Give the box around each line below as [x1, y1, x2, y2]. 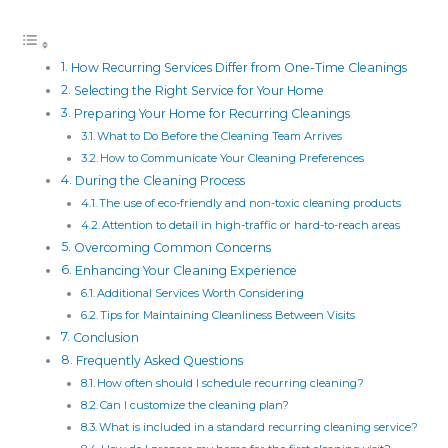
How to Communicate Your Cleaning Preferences [99, 151, 364, 166]
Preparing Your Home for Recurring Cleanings [73, 106, 350, 122]
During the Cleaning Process [74, 173, 245, 189]
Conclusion [72, 330, 139, 346]
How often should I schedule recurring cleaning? [96, 376, 364, 391]
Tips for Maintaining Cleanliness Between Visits [99, 308, 355, 323]
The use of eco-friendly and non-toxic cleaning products [98, 196, 401, 211]
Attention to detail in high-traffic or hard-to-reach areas [101, 218, 400, 233]
